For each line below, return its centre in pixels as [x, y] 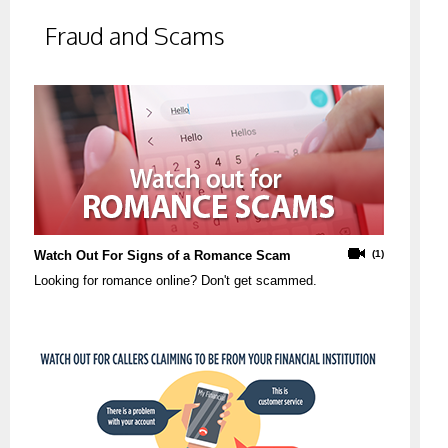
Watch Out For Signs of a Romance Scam [162, 256]
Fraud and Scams [135, 36]
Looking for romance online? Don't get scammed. [175, 281]
